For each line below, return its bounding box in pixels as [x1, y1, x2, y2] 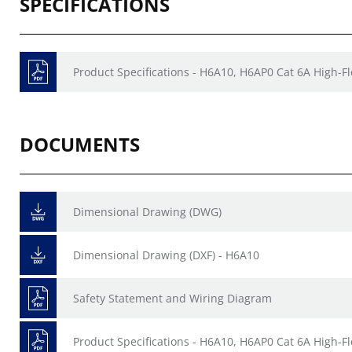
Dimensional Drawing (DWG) [73, 204, 222, 219]
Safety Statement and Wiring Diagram [73, 291, 272, 306]
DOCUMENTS [20, 131, 140, 157]
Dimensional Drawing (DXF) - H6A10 [73, 247, 259, 262]
